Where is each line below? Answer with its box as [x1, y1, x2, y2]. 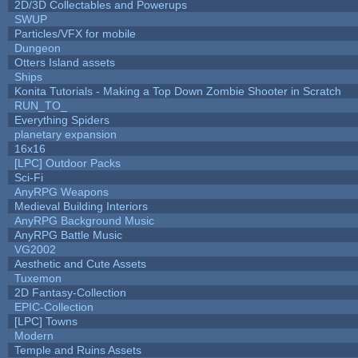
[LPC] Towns [14, 314, 78, 328]
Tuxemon [14, 271, 62, 284]
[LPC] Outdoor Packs [14, 156, 121, 169]
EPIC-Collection [14, 300, 93, 313]
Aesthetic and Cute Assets [14, 257, 146, 270]
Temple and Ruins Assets [14, 343, 141, 356]
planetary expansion [14, 127, 117, 141]
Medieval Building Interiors [14, 199, 148, 213]
